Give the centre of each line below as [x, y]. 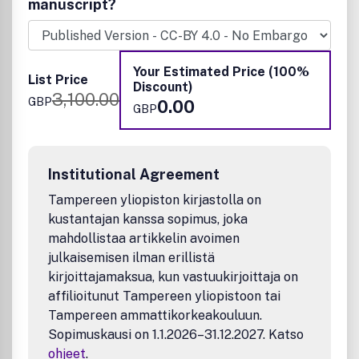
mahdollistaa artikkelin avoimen [144, 238]
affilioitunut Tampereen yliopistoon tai [164, 296]
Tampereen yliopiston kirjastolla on [155, 200]
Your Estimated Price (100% [221, 72]
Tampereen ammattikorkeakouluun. [155, 315]
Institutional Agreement [134, 174]
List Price [58, 79]
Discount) [163, 87]
